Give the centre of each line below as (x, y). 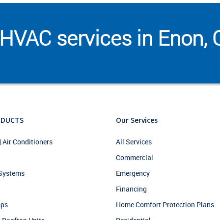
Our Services (137, 120)
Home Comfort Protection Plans (165, 205)
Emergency (133, 173)
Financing (131, 189)
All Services (134, 142)
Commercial (134, 157)
